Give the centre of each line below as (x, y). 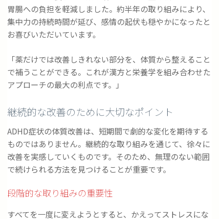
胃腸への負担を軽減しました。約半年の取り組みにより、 (109, 9)
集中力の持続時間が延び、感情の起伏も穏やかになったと (109, 22)
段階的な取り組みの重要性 (60, 193)
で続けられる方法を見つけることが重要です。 (89, 169)
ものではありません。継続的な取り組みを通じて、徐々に (109, 144)
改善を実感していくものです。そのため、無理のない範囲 (109, 157)
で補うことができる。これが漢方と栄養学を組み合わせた (109, 72)
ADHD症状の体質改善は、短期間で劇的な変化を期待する (108, 131)
